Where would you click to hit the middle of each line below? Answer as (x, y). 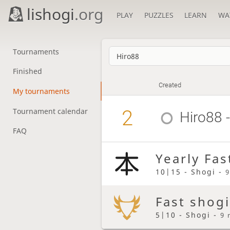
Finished (27, 71)
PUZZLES (159, 15)
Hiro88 (201, 118)
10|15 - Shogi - (190, 171)
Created (170, 85)
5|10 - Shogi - (188, 215)
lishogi (51, 14)
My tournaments (41, 91)
